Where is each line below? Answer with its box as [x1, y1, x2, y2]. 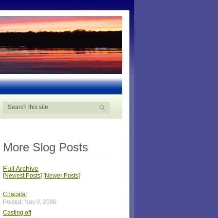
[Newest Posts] [3, 172, 42, 179]
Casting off [3, 209, 31, 216]
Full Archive [3, 164, 38, 172]
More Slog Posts [3, 141, 88, 154]
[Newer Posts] [43, 172, 80, 179]
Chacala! [3, 191, 27, 198]
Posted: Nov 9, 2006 [3, 199, 56, 205]
